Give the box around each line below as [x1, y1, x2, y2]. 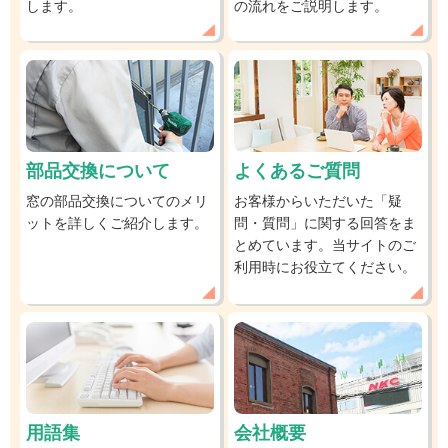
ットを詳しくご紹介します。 [26, 215, 208, 232]
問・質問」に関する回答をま [234, 215, 417, 232]
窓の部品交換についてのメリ [26, 193, 208, 210]
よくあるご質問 [234, 161, 361, 182]
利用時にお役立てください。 [234, 259, 417, 276]
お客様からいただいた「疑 [234, 193, 403, 210]
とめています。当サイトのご [234, 237, 417, 254]
